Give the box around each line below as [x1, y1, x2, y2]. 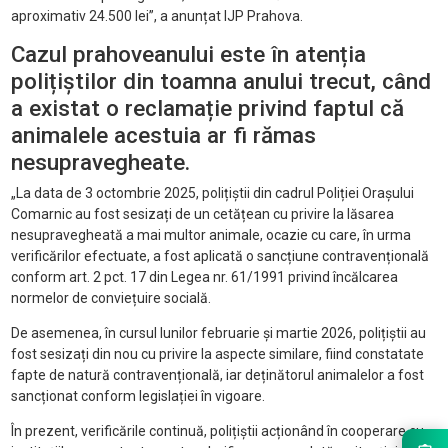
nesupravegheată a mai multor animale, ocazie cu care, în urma [10, 227, 411, 244]
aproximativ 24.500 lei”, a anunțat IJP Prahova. [10, 8, 303, 25]
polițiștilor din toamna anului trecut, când [10, 68, 431, 96]
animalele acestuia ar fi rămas [10, 122, 316, 150]
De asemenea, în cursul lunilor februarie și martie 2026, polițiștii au [10, 325, 426, 342]
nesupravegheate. [10, 149, 196, 177]
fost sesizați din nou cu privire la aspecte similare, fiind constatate [10, 346, 424, 363]
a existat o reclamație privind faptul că [10, 95, 404, 123]
